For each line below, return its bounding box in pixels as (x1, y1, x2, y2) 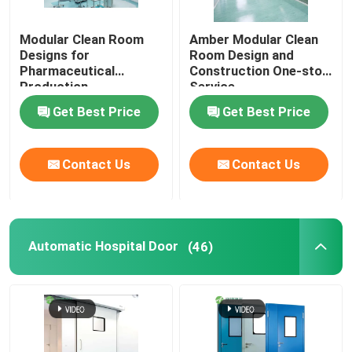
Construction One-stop (189, 63, 331, 79)
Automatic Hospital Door (27, 238, 178, 255)
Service (189, 79, 236, 95)
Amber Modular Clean (189, 31, 319, 48)
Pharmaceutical (20, 63, 115, 79)
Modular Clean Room (20, 31, 145, 48)
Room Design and (189, 47, 295, 64)
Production (20, 79, 89, 95)
